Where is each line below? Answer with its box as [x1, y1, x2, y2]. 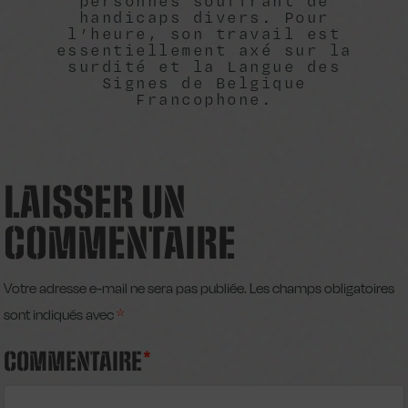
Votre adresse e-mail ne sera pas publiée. [4, 279, 248, 297]
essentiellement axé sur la [56, 38, 352, 62]
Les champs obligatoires [250, 279, 395, 297]
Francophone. [136, 87, 272, 111]
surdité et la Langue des [67, 55, 341, 78]
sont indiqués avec [4, 305, 117, 323]
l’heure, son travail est [67, 22, 341, 46]
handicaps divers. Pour [78, 5, 330, 29]
